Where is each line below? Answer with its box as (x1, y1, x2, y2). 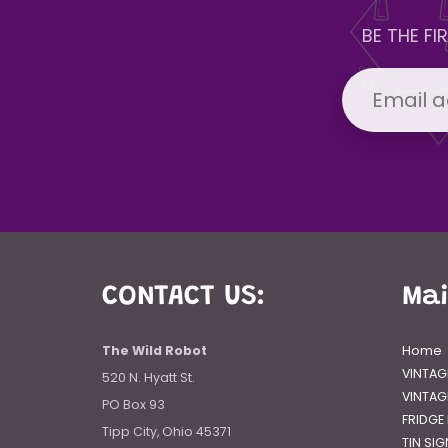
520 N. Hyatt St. (102, 369, 195, 386)
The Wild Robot (102, 342, 207, 359)
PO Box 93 (102, 396, 165, 413)
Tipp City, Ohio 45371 (102, 423, 231, 440)
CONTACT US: (102, 283, 265, 311)
